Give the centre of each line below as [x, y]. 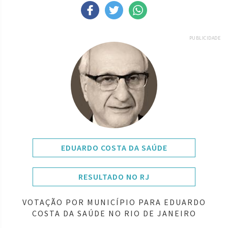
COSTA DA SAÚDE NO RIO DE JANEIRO [114, 213]
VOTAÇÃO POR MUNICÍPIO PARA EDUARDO [114, 202]
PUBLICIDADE [205, 38]
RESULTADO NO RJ [114, 176]
